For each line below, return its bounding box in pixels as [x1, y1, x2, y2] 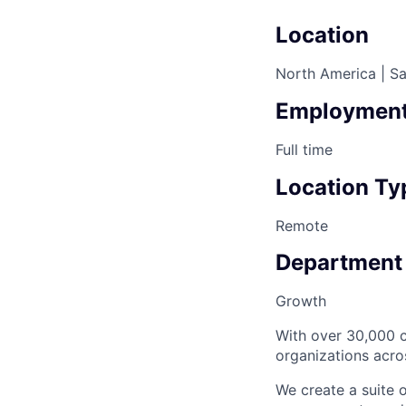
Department [275, 249, 402, 276]
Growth [275, 292, 326, 311]
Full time [275, 140, 333, 159]
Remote [275, 216, 328, 235]
